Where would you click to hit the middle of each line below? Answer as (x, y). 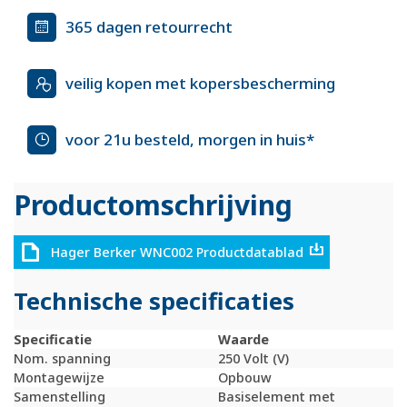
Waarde (243, 340)
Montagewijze (59, 378)
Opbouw (245, 378)
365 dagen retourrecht (149, 27)
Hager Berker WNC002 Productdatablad (177, 252)
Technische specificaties (154, 302)
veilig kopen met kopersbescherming (200, 83)
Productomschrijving (153, 204)
